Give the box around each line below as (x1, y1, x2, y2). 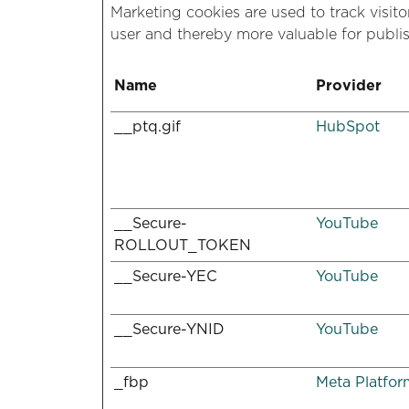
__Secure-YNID (114, 320, 225, 338)
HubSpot (316, 118, 380, 135)
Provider (316, 77, 382, 94)
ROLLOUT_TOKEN (114, 236, 251, 254)
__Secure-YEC (114, 267, 217, 285)
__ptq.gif (114, 118, 181, 135)
